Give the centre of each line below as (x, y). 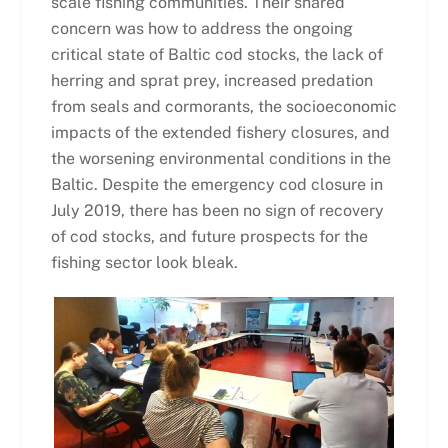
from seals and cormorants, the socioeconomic (223, 107)
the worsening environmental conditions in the (220, 159)
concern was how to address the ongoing (201, 29)
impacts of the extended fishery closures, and (220, 133)
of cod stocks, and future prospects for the (209, 237)
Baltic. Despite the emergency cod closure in (216, 185)
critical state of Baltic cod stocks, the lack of (216, 55)
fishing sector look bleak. (144, 263)
